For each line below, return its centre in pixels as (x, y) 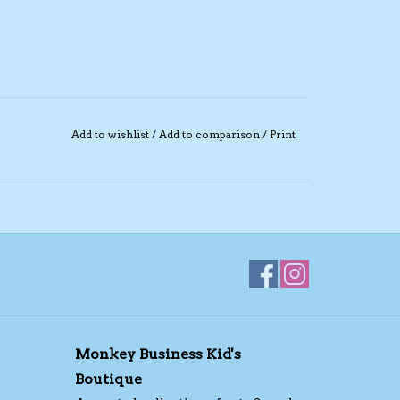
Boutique (108, 379)
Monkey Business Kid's (158, 354)
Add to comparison (210, 134)
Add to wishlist (111, 134)
